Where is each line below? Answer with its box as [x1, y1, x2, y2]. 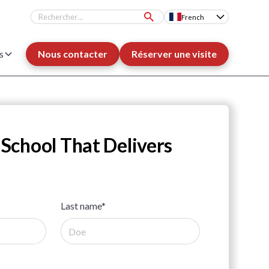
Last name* [61, 200, 106, 211]
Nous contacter [37, 48, 107, 59]
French [181, 13, 204, 21]
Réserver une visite [131, 48, 217, 59]
